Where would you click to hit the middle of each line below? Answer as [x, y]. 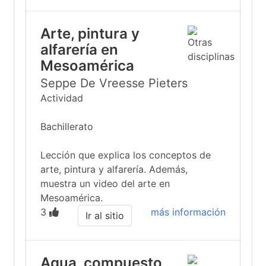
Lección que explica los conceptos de [126, 155]
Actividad [62, 98]
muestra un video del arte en [105, 183]
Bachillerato [67, 126]
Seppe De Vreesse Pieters [114, 83]
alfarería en [79, 50]
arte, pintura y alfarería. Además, [114, 169]
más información [188, 212]
